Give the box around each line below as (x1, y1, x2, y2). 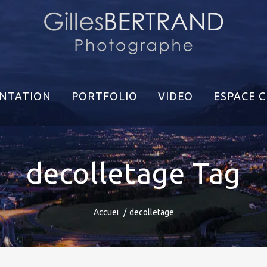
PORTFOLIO (71, 90, 138, 102)
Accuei (93, 207, 119, 217)
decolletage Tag (26, 157, 241, 189)
